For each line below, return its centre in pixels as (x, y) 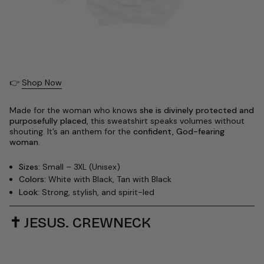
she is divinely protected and (197, 110)
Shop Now (42, 82)
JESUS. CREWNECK (88, 222)
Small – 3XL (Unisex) (80, 166)
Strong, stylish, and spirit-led (97, 192)
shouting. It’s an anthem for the (71, 131)
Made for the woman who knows (75, 110)
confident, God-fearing (179, 131)
